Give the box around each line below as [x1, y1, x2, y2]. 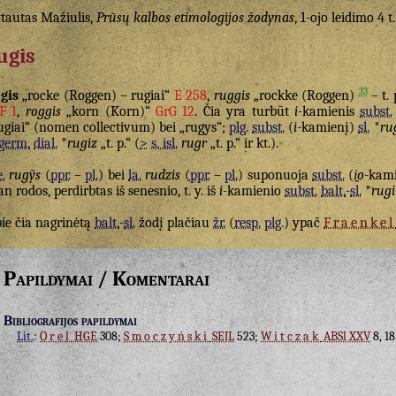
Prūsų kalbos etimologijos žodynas [96, 10, 294, 26]
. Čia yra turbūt [194, 103, 294, 120]
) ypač [284, 215, 324, 232]
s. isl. [151, 135, 178, 152]
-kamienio [223, 183, 285, 200]
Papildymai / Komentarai [4, 266, 209, 292]
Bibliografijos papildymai [4, 313, 137, 330]
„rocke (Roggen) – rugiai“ [19, 88, 174, 104]
